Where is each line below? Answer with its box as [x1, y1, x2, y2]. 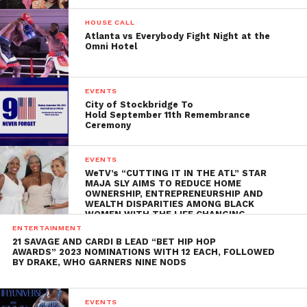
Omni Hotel [85, 41, 138, 52]
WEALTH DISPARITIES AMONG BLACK [85, 199, 255, 210]
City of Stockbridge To [85, 99, 194, 110]
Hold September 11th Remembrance [85, 110, 251, 121]
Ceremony [85, 120, 132, 131]
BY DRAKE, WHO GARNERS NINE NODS [12, 257, 186, 268]
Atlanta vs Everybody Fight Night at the [85, 31, 271, 42]
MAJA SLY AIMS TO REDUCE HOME [85, 178, 242, 189]
